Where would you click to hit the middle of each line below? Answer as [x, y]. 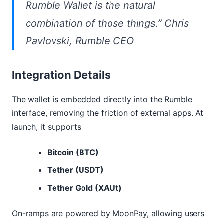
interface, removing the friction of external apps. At [108, 113]
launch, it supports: [47, 127]
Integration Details [61, 75]
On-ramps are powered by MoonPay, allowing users [108, 213]
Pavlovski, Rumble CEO [80, 41]
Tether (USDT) [75, 170]
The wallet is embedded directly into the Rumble [102, 99]
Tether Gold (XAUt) [84, 188]
